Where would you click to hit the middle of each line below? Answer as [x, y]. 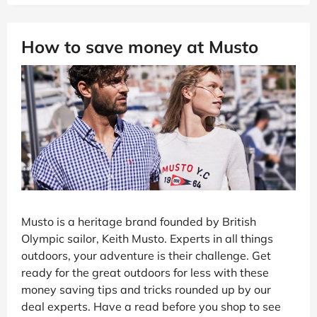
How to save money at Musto [140, 46]
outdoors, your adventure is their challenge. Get [146, 256]
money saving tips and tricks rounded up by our [146, 290]
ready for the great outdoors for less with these [145, 273]
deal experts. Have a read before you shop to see [151, 307]
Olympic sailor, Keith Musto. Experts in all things [147, 239]
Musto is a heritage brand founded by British [139, 222]
